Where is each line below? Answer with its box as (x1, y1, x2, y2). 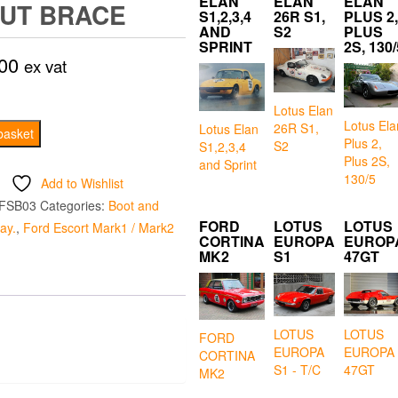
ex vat (23, 54, 67, 78)
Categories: (39, 196, 108, 215)
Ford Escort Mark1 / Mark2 (22, 219, 174, 237)
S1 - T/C (274, 361, 321, 379)
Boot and (107, 196, 159, 215)
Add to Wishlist (41, 174, 124, 193)
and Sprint (199, 155, 257, 173)
